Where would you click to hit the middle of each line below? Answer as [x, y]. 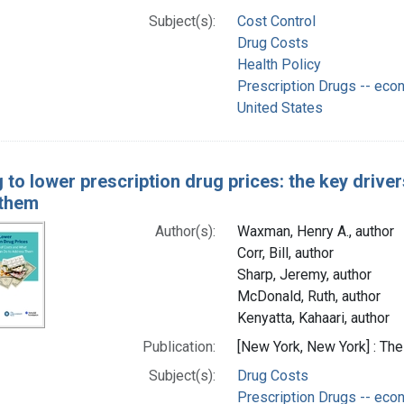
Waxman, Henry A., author [315, 231]
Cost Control [276, 21]
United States [280, 107]
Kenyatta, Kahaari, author [313, 317]
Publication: [179, 346]
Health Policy [279, 64]
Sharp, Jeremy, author [304, 274]
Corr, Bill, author [285, 252]
